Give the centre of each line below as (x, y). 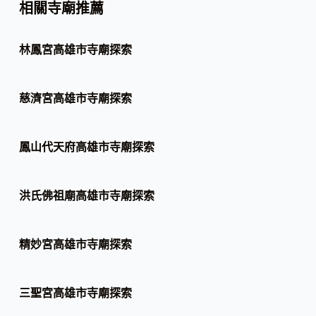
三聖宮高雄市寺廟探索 (75, 293)
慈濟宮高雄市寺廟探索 (75, 98)
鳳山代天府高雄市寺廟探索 (86, 147)
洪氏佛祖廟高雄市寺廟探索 (86, 196)
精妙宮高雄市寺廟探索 (75, 244)
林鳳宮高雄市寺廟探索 (75, 50)
